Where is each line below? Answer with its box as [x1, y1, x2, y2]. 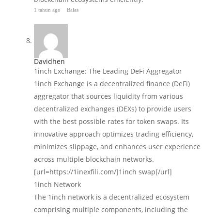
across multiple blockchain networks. [34, 154, 154, 164]
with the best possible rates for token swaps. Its [34, 116, 189, 126]
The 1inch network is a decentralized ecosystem [34, 192, 189, 201]
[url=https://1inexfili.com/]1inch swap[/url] [34, 167, 172, 176]
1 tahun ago [34, 7, 62, 13]
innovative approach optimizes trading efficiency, [34, 129, 193, 139]
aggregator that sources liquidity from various [34, 91, 183, 101]
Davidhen [34, 56, 65, 66]
